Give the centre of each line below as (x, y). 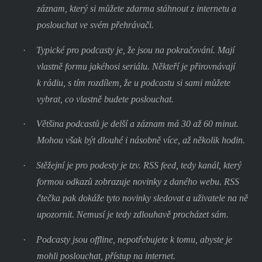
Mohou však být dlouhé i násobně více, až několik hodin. (141, 140)
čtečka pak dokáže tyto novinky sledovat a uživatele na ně (142, 198)
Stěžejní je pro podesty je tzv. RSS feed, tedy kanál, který (139, 165)
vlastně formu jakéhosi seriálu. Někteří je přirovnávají (136, 66)
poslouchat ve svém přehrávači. (95, 25)
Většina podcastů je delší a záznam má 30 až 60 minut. (137, 124)
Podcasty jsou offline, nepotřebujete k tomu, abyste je (134, 239)
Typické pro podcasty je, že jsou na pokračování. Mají (135, 50)
